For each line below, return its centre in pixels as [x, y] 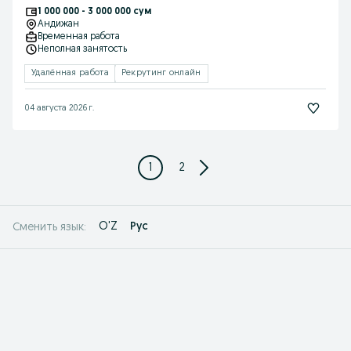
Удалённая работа [70, 73]
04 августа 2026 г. [60, 108]
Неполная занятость [82, 49]
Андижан [58, 24]
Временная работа [79, 37]
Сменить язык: [49, 227]
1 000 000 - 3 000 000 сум [94, 12]
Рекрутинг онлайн [161, 73]
